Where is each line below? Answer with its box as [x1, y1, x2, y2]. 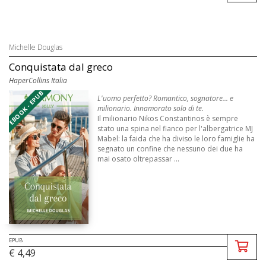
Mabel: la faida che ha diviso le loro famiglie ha [97, 134, 255, 144]
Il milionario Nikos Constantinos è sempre [97, 113, 239, 124]
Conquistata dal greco [9, 60, 113, 74]
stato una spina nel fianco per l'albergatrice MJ [97, 123, 254, 134]
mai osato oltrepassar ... [97, 154, 180, 164]
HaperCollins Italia [9, 75, 67, 86]
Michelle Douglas [9, 42, 62, 53]
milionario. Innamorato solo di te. [97, 103, 204, 114]
